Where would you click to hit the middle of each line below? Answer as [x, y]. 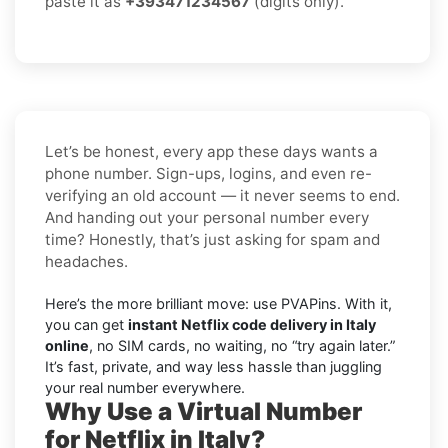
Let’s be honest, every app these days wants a [211, 151]
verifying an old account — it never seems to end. [222, 195]
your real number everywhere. [145, 387]
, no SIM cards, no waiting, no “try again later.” [242, 345]
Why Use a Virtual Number [203, 411]
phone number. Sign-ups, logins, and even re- [208, 173]
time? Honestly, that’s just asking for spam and [212, 239]
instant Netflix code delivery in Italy [252, 324]
